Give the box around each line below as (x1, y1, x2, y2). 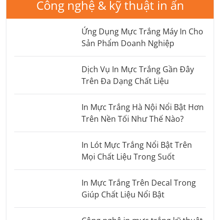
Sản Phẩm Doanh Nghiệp (81, 37, 174, 49)
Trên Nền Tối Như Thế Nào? (81, 113, 184, 124)
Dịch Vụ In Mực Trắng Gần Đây (81, 63, 194, 75)
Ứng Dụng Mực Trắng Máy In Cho (81, 26, 203, 37)
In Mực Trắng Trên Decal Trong (81, 177, 196, 188)
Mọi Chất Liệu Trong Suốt (81, 151, 175, 162)
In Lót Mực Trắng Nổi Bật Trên (81, 139, 192, 150)
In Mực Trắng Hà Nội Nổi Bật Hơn (81, 101, 204, 112)
